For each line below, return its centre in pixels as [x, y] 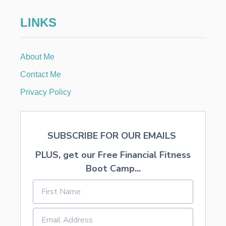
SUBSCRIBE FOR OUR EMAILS [113, 136]
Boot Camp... [113, 168]
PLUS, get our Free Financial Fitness [113, 155]
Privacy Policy [46, 92]
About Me [37, 57]
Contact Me [41, 74]
